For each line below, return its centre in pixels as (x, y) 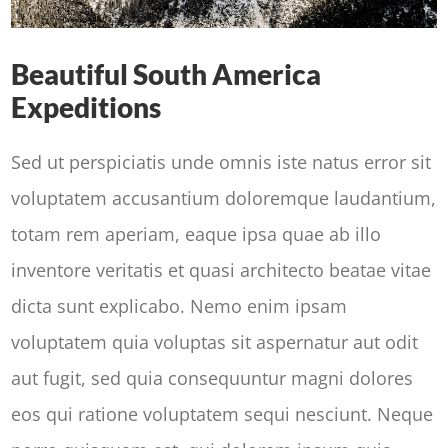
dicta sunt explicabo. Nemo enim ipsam (179, 306)
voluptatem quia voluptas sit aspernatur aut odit (215, 342)
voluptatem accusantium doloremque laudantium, (224, 198)
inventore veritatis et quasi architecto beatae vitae (221, 270)
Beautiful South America (166, 75)
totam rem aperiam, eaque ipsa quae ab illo (196, 234)
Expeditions (86, 108)
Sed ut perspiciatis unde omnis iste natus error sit (221, 162)
